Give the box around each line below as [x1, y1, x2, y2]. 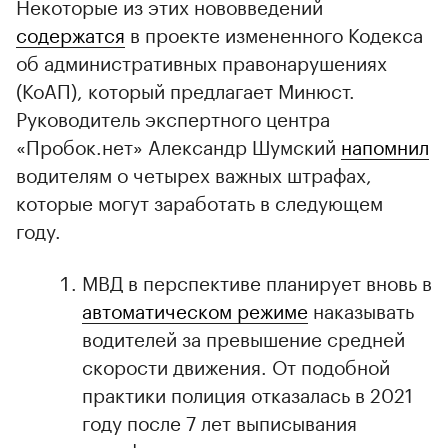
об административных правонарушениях [16, 45, 387, 76]
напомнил [341, 129, 429, 160]
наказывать [308, 293, 414, 324]
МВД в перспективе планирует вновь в [82, 265, 432, 296]
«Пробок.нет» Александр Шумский [16, 129, 341, 160]
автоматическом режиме [82, 293, 308, 324]
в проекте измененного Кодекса [125, 17, 423, 48]
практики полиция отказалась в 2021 [82, 377, 413, 408]
